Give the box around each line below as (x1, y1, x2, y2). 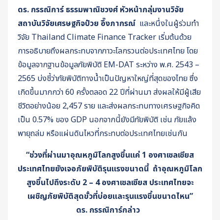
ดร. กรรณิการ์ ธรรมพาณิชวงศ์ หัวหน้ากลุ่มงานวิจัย (18, 3, 184, 16)
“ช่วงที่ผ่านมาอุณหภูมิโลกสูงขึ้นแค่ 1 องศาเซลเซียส (26, 149, 194, 161)
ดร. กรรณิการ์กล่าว (76, 204, 142, 216)
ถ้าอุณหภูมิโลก (153, 163, 202, 175)
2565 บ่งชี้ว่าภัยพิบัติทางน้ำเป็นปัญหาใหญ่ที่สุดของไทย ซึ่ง (18, 72, 198, 84)
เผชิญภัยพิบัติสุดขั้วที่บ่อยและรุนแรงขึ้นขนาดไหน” (27, 190, 193, 202)
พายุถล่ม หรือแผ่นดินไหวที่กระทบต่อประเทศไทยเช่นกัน (18, 127, 190, 139)
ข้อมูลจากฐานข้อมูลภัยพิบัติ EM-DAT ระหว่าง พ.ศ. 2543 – (18, 58, 199, 71)
